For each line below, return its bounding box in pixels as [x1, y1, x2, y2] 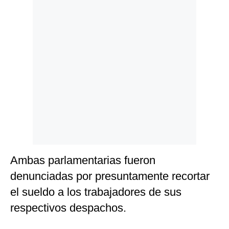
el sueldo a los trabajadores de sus [10, 186, 181, 199]
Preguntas [12, 41, 44, 49]
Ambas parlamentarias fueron [10, 154, 155, 167]
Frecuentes [12, 49, 47, 57]
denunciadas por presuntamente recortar [10, 170, 210, 183]
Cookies [12, 25, 37, 33]
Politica [12, 10, 36, 17]
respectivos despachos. [10, 201, 126, 215]
